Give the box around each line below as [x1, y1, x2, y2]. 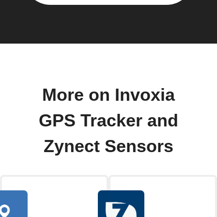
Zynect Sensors [44, 136, 173, 156]
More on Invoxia [42, 85, 175, 105]
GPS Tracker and [39, 110, 178, 130]
